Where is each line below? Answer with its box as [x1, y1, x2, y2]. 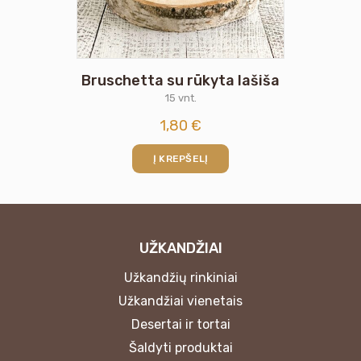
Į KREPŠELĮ [152, 152, 209, 164]
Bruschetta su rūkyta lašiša [81, 71, 280, 89]
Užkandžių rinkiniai [123, 269, 238, 285]
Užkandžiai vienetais [118, 293, 243, 309]
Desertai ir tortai [131, 316, 230, 332]
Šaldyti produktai [128, 339, 233, 355]
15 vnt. [164, 91, 197, 104]
